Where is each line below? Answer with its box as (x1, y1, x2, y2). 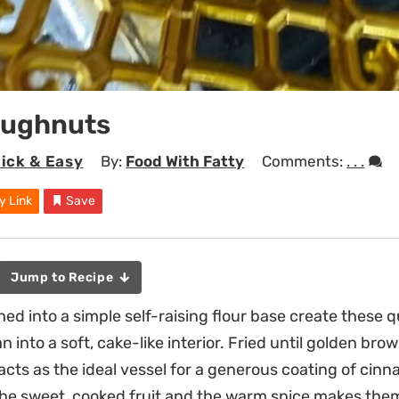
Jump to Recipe (11, 270, 117, 286)
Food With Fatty (126, 151, 245, 170)
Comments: (262, 151, 347, 170)
